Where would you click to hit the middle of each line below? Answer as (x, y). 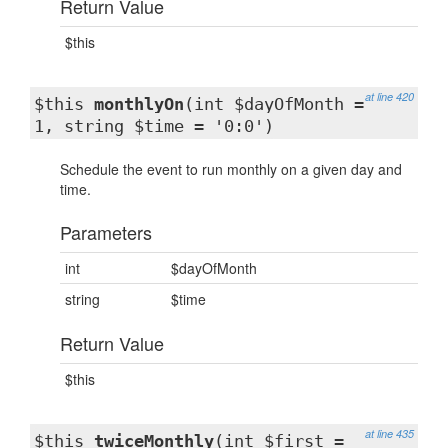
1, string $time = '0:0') (154, 126)
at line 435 (389, 433)
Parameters (106, 232)
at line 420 (389, 96)
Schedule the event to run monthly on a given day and (231, 169)
